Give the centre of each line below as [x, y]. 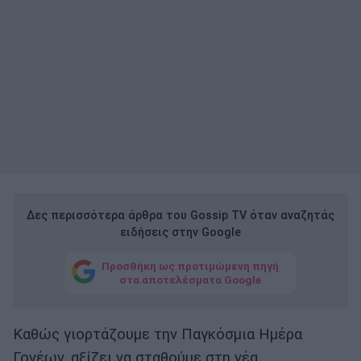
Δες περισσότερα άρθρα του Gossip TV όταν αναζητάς [180, 216]
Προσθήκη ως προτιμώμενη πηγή [190, 266]
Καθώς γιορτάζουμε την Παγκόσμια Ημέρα [158, 335]
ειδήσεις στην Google [180, 233]
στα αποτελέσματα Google [190, 279]
